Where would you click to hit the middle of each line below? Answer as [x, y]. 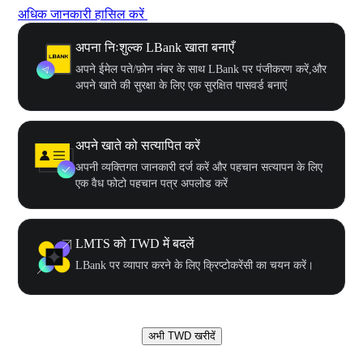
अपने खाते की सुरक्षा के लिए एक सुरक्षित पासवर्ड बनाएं [181, 85]
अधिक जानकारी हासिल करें [81, 14]
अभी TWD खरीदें [181, 335]
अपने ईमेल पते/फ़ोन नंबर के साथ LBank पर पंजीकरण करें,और [201, 69]
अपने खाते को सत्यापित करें [138, 145]
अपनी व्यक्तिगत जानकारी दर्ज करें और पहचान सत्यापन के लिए [199, 167]
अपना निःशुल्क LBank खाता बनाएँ [155, 47]
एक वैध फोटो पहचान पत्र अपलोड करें [152, 183]
